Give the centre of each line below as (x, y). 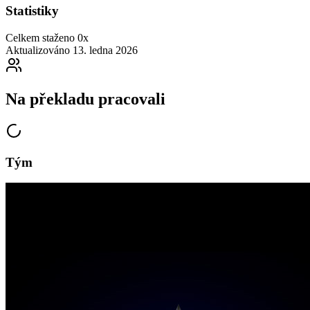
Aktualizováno (38, 51)
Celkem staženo (40, 38)
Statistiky (32, 11)
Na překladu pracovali (85, 99)
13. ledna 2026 (105, 51)
